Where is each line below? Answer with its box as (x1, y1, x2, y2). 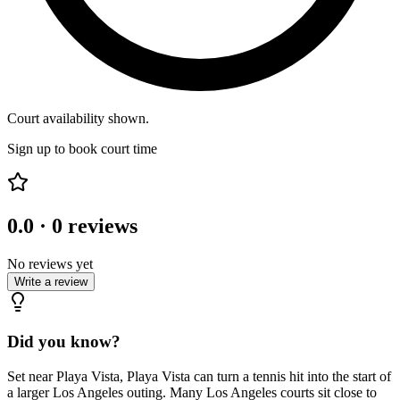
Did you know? (7, 332, 121, 352)
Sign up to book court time (7, 140, 157, 156)
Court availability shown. (7, 110, 149, 126)
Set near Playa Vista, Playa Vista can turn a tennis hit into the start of (7, 369, 391, 385)
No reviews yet (7, 255, 93, 271)
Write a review (14, 274, 87, 288)
